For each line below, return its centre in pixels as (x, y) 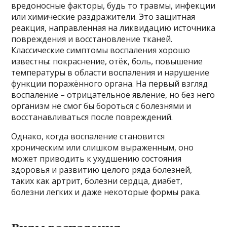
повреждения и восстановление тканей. (92, 39)
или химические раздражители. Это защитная (103, 17)
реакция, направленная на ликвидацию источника (113, 28)
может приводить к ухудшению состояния (97, 159)
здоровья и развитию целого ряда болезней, (102, 170)
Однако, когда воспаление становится (88, 137)
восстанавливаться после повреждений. (92, 117)
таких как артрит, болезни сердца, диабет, (97, 181)
